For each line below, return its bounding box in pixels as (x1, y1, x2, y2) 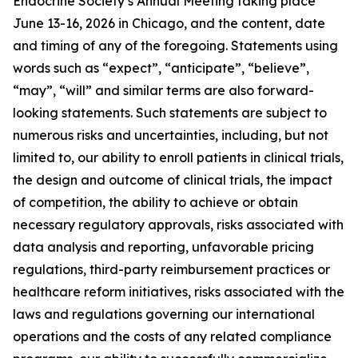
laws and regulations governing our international (13, 306, 315, 322)
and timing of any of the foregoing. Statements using (13, 38, 338, 54)
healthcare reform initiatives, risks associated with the (13, 284, 344, 300)
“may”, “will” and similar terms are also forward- (13, 82, 314, 98)
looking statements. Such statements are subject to (13, 105, 327, 121)
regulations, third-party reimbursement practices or (13, 261, 330, 277)
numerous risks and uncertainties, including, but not (13, 127, 328, 143)
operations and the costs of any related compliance (13, 328, 332, 344)
